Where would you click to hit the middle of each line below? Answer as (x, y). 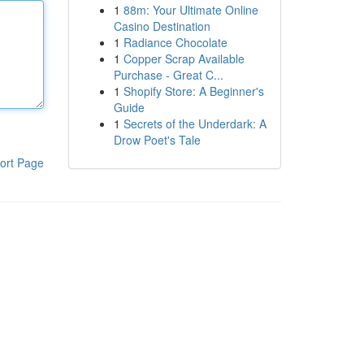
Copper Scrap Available (184, 58)
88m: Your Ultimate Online (191, 10)
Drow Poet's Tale (157, 140)
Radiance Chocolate (175, 42)
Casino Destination (162, 26)
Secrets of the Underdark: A (195, 123)
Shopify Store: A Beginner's (193, 91)
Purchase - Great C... (168, 75)
